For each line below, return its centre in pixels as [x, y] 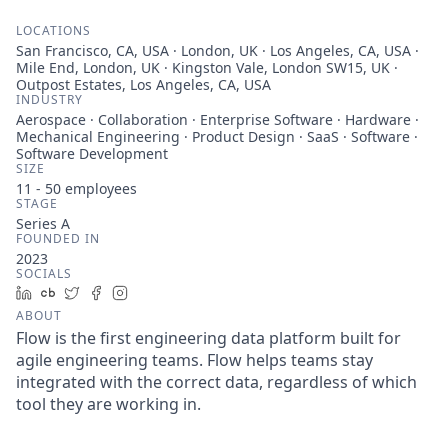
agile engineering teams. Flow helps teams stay [194, 360]
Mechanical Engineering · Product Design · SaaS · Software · [217, 136]
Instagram [170, 292]
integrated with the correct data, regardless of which [216, 382]
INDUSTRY [49, 99]
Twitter [110, 292]
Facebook [142, 292]
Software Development [92, 153]
